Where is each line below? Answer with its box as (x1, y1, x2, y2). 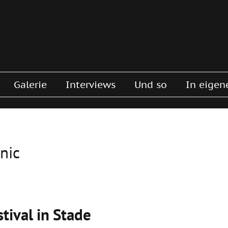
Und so (134, 78, 167, 91)
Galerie (14, 78, 47, 91)
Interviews (66, 78, 116, 91)
